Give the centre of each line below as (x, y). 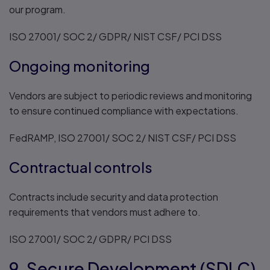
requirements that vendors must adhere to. (105, 212)
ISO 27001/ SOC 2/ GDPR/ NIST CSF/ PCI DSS (115, 36)
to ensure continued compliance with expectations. (124, 111)
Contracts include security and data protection (114, 197)
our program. (37, 9)
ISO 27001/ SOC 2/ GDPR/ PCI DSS (90, 239)
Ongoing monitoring (80, 66)
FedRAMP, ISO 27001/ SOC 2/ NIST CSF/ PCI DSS (123, 138)
